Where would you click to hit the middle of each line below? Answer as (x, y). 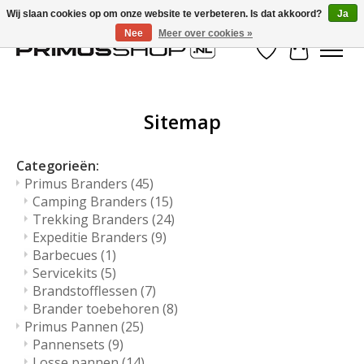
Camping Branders (91, 202)
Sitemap (182, 121)
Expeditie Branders (92, 238)
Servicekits (67, 273)
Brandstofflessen (87, 291)
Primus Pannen (73, 327)
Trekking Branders (92, 220)
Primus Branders (78, 184)
